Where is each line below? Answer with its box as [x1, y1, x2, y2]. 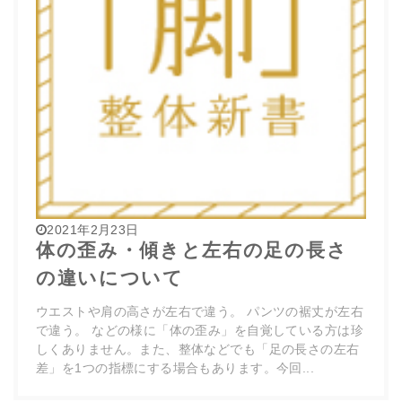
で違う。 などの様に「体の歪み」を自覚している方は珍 [36, 323, 363, 337]
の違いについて [36, 267, 184, 288]
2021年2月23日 [47, 223, 139, 237]
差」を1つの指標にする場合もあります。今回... [36, 361, 315, 375]
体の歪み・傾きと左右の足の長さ [36, 240, 348, 260]
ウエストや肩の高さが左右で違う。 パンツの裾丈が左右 [36, 304, 363, 319]
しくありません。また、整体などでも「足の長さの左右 [36, 342, 360, 356]
